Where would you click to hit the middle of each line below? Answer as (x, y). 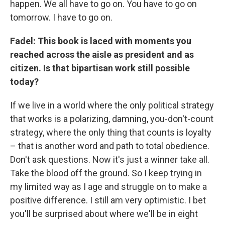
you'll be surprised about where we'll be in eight (104, 213)
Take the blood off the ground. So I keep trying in (106, 173)
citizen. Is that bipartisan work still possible (100, 68)
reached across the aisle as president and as (102, 54)
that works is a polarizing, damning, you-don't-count (112, 119)
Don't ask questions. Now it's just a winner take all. (110, 159)
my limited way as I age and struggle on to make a (108, 186)
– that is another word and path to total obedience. (110, 146)
